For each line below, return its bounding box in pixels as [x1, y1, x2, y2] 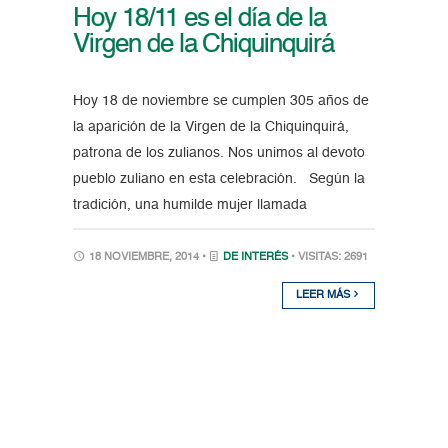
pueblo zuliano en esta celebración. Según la [72, 171, 365, 186]
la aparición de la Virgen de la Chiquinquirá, [72, 119, 349, 134]
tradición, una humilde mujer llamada [72, 197, 307, 212]
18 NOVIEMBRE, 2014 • [85, 251, 209, 263]
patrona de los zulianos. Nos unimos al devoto [72, 145, 365, 160]
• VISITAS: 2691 [290, 251, 368, 263]
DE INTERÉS [222, 251, 288, 263]
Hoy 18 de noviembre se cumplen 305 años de [72, 93, 369, 108]
